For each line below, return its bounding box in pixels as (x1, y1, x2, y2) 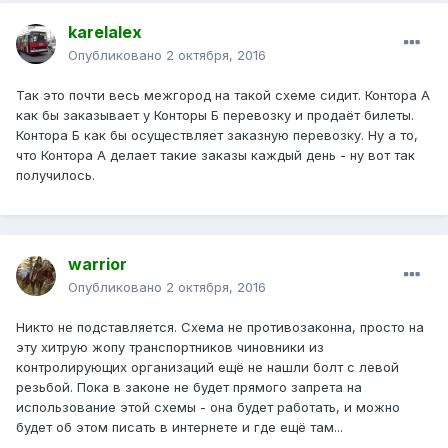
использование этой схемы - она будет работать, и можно (16, 399, 400, 416)
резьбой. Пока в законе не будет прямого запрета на (16, 379, 362, 396)
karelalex (68, 22, 142, 43)
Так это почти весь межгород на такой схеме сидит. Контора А (16, 87, 430, 104)
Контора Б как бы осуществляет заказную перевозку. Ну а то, (16, 127, 418, 144)
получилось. (16, 167, 95, 184)
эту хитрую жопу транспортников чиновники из (16, 339, 324, 356)
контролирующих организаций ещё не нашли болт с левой (16, 359, 399, 376)
